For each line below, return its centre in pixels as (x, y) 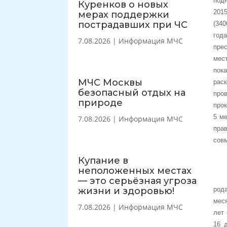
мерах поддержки (124, 14)
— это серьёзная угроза (138, 181)
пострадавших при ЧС (133, 25)
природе (101, 103)
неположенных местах (135, 171)
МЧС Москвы (110, 82)
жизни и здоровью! (126, 191)
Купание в (103, 160)
